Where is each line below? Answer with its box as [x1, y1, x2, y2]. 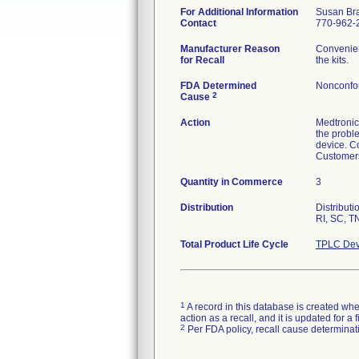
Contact [180, 18, 216, 29]
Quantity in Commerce [180, 176, 283, 188]
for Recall [180, 54, 224, 66]
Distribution [180, 202, 233, 213]
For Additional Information [180, 6, 298, 18]
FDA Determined [180, 80, 256, 91]
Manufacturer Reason [180, 43, 280, 54]
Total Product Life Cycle [180, 239, 288, 250]
